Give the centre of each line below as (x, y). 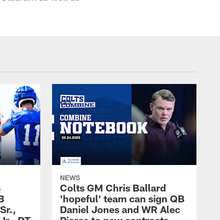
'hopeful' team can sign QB (122, 199)
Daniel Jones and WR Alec (120, 209)
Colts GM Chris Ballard (113, 188)
